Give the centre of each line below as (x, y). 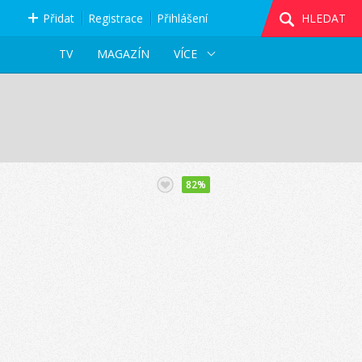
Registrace (115, 18)
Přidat (58, 18)
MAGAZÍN (123, 54)
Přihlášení (182, 18)
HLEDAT (324, 18)
